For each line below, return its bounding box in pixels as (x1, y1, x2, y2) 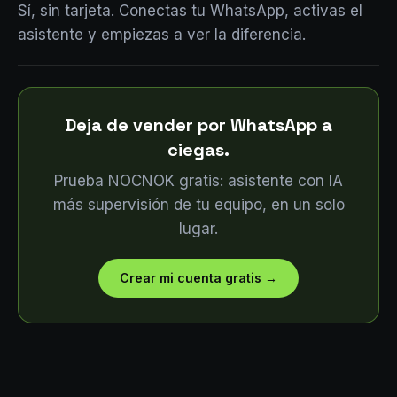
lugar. (179, 220, 218, 237)
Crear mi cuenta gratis (120, 270, 261, 285)
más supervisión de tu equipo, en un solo (52, 196, 345, 214)
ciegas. (167, 138, 230, 161)
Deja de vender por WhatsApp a (65, 113, 332, 136)
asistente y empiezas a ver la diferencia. (18, 26, 306, 43)
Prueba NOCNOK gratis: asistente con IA (54, 172, 343, 190)
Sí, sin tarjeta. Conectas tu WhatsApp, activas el (18, 2, 362, 19)
